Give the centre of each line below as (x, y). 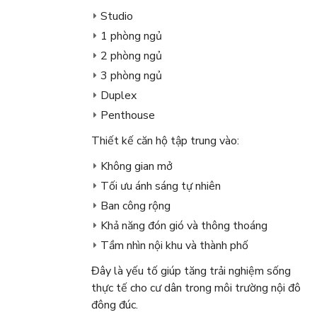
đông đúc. (114, 305)
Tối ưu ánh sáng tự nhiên (160, 186)
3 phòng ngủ (131, 76)
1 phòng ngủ (131, 36)
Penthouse (127, 116)
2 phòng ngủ (131, 56)
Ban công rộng (135, 206)
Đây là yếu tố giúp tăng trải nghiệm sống (191, 271)
